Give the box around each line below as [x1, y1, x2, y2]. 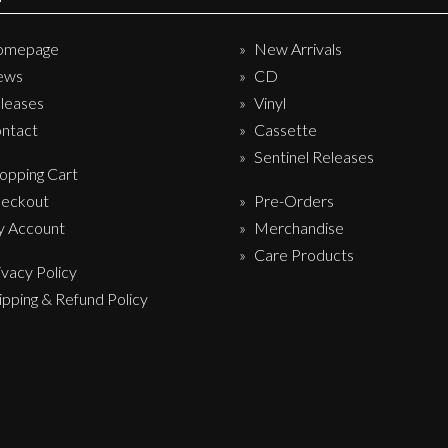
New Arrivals [254, 38, 342, 58]
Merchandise [254, 217, 344, 237]
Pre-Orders [254, 190, 334, 210]
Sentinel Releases [254, 146, 374, 166]
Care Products [254, 244, 354, 264]
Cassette [254, 119, 317, 139]
